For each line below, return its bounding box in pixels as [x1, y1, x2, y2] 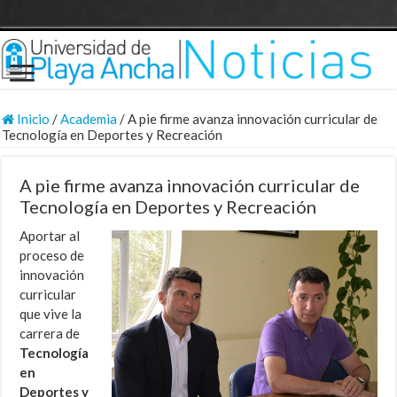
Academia [60, 111, 118, 128]
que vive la [19, 306, 82, 323]
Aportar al [19, 228, 81, 245]
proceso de [19, 247, 85, 264]
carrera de [19, 325, 81, 342]
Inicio [14, 111, 51, 128]
